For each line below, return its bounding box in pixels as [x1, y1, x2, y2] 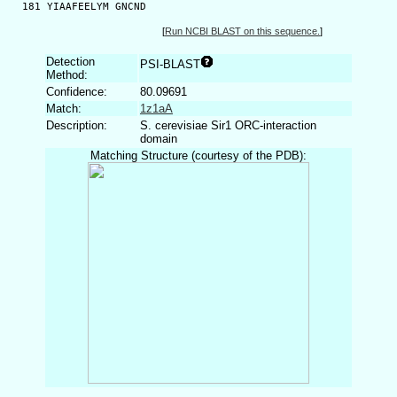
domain [140, 131, 177, 145]
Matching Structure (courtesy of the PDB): [90, 148, 307, 162]
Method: [46, 67, 88, 82]
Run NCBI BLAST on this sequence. [165, 26, 320, 37]
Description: [46, 118, 107, 132]
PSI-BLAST [140, 57, 200, 71]
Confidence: [46, 84, 107, 98]
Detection [46, 54, 95, 68]
